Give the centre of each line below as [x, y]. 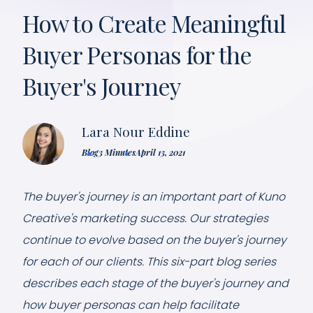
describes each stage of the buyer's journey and [155, 283]
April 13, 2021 [160, 152]
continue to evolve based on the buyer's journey [154, 240]
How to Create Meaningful [154, 23]
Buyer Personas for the [137, 54]
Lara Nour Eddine [136, 131]
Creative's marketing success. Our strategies [145, 218]
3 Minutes [117, 152]
